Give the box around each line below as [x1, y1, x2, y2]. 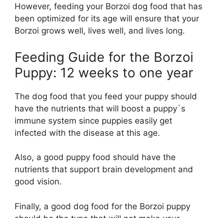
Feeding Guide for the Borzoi [15, 49, 193, 65]
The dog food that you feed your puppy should [15, 91, 197, 101]
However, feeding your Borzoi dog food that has [15, 1, 202, 12]
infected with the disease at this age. [15, 127, 160, 138]
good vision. [15, 177, 62, 187]
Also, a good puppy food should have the [15, 152, 176, 163]
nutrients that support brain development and [15, 164, 193, 175]
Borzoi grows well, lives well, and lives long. [15, 26, 185, 36]
